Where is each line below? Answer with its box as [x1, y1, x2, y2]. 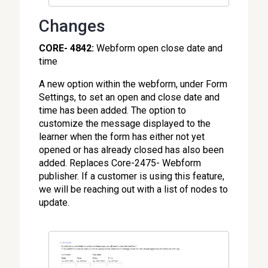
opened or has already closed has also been [39, 144, 224, 156]
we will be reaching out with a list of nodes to [39, 184, 229, 196]
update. [39, 197, 70, 209]
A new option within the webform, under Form [39, 78, 228, 90]
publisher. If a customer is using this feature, [39, 170, 225, 182]
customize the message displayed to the [39, 118, 211, 130]
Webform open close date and [96, 42, 223, 54]
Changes [39, 16, 106, 36]
